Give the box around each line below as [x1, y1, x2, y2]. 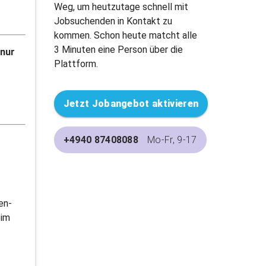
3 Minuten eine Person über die [53, 44, 183, 56]
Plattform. [53, 58, 98, 70]
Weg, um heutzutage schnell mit [53, 1, 188, 13]
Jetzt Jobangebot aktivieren [63, 98, 199, 110]
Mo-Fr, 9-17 [147, 134, 197, 146]
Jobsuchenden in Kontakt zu [53, 15, 172, 27]
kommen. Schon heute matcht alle [53, 30, 197, 42]
